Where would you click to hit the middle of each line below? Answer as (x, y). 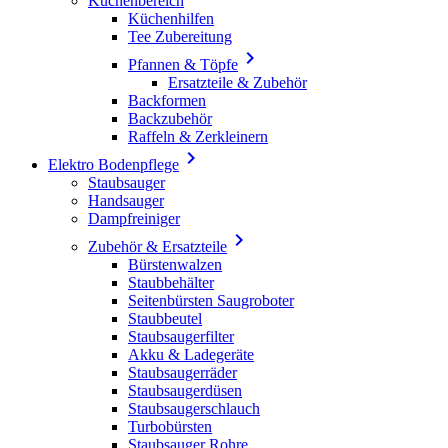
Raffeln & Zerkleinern (198, 136)
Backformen (167, 100)
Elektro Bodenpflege (113, 164)
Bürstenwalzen (175, 264)
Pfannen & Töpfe (183, 64)
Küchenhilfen (171, 18)
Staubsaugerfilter (181, 336)
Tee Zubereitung (180, 36)
